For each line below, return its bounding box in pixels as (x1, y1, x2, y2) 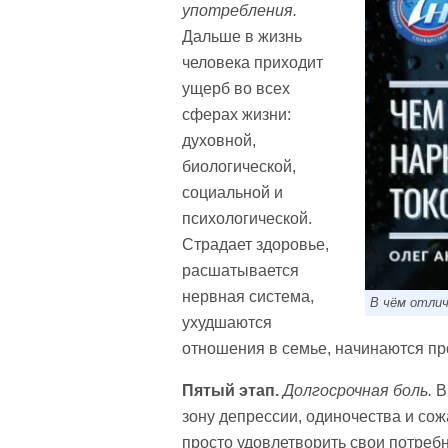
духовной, (182, 132, 256, 149)
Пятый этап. (182, 382, 279, 399)
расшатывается (182, 262, 299, 279)
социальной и (182, 184, 283, 201)
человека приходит (182, 54, 323, 71)
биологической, (182, 158, 296, 175)
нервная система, (182, 288, 314, 305)
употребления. (182, 2, 297, 19)
